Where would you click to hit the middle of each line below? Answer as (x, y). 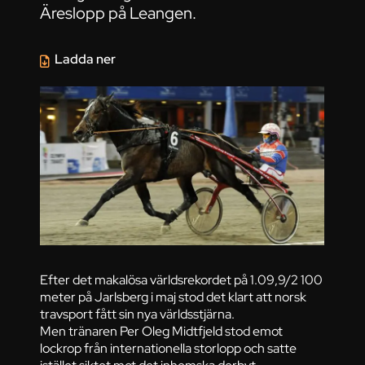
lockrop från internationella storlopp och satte (169, 348)
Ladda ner (86, 59)
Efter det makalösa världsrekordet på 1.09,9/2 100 (182, 280)
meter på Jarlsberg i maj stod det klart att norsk (174, 297)
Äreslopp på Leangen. (119, 13)
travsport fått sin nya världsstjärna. (138, 314)
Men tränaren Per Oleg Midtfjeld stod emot (162, 331)
